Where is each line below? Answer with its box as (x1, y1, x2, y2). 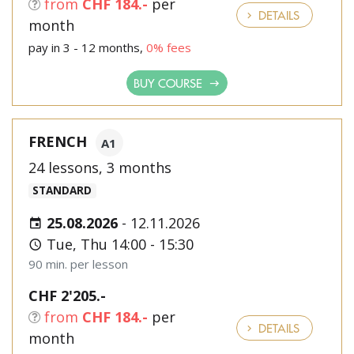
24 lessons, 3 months (28, 158, 171, 177)
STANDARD (32, 183, 92, 198)
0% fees (146, 40, 191, 55)
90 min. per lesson (28, 256, 128, 272)
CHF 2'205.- (28, 286, 106, 305)
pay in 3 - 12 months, (28, 40, 146, 55)
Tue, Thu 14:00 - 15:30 (43, 235, 194, 254)
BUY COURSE (134, 74, 205, 91)
